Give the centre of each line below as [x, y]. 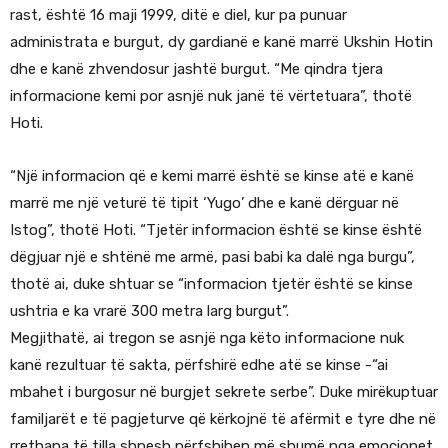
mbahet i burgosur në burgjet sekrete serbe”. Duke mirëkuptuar [224, 392]
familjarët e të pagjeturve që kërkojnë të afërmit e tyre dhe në [223, 419]
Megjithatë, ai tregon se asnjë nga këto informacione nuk [207, 338]
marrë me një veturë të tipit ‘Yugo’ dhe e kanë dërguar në [204, 203]
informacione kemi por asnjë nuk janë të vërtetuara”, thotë [211, 96]
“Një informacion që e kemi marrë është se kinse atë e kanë [212, 176]
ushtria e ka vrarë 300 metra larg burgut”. [149, 311]
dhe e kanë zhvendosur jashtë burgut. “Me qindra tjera [196, 69]
